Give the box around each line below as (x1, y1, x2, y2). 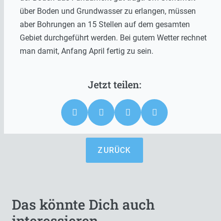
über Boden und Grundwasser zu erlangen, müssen (20, 6, 196, 16)
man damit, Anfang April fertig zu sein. (20, 46, 153, 56)
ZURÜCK (98, 146, 131, 155)
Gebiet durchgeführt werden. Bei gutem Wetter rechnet (20, 33, 207, 42)
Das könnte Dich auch (12, 195, 155, 214)
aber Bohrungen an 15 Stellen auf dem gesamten (20, 20, 190, 29)
